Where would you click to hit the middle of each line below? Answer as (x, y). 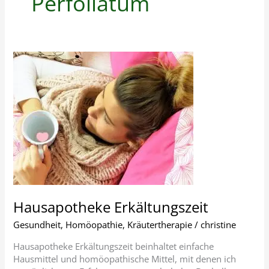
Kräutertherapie (160, 225)
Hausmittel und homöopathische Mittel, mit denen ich (125, 258)
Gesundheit (37, 225)
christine (219, 225)
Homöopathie (94, 225)
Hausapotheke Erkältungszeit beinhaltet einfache (114, 246)
